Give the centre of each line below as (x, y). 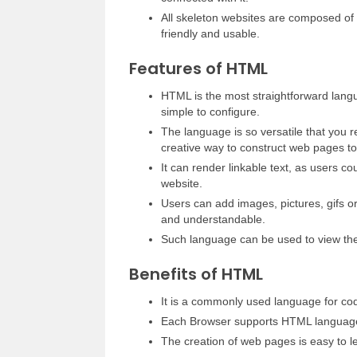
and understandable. (213, 219)
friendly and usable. (210, 33)
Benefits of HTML (196, 274)
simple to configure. (210, 112)
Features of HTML (198, 69)
